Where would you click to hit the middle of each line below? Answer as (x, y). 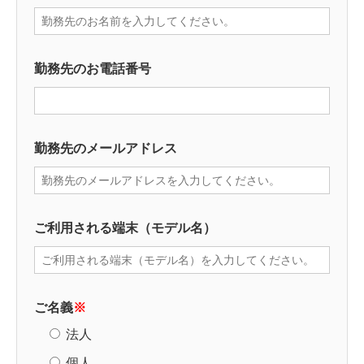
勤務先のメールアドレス (106, 148)
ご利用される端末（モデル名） (125, 228)
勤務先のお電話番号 (93, 69)
